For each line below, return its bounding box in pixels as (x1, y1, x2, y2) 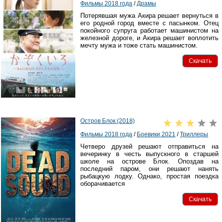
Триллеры (180, 131, 209, 138)
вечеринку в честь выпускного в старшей (80, 150, 219, 158)
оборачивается (80, 180, 125, 188)
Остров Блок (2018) (80, 117, 135, 125)
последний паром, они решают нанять (80, 165, 219, 173)
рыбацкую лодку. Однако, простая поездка (80, 172, 219, 180)
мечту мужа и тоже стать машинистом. (80, 42, 198, 50)
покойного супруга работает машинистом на (80, 27, 219, 35)
